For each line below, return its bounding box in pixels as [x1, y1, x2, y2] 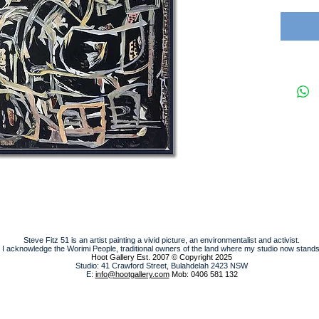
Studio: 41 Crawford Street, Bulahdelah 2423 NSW [75, 261, 248, 270]
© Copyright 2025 [172, 252, 232, 261]
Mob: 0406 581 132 [169, 269, 238, 278]
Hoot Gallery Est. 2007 [91, 252, 169, 261]
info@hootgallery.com [95, 269, 169, 278]
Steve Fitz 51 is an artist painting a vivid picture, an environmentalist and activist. [23, 235, 300, 244]
